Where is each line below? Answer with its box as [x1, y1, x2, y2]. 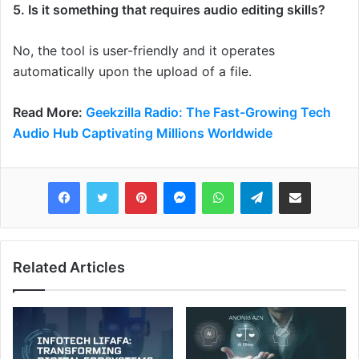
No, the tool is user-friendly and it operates [13, 42, 275, 58]
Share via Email [310, 174, 336, 188]
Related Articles [13, 258, 125, 276]
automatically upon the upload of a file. [13, 63, 252, 79]
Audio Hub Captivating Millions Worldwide [13, 124, 272, 141]
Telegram [272, 174, 317, 188]
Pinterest [156, 174, 202, 188]
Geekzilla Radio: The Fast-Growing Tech [86, 103, 331, 120]
